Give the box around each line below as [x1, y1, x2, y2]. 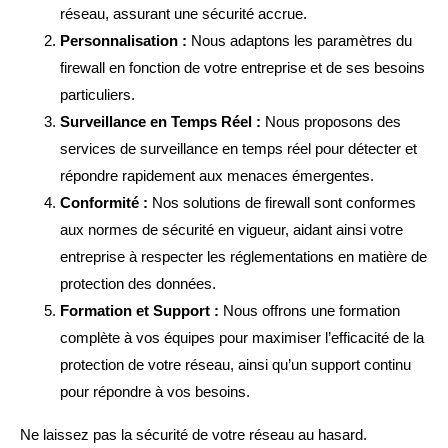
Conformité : [60, 194, 148, 212]
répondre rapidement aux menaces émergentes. [60, 167, 374, 185]
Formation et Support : [60, 302, 219, 320]
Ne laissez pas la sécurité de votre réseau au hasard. [20, 426, 367, 444]
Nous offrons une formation [219, 302, 400, 320]
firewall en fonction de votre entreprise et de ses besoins [60, 59, 425, 77]
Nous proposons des [261, 113, 401, 131]
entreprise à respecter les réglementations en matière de [60, 248, 427, 266]
